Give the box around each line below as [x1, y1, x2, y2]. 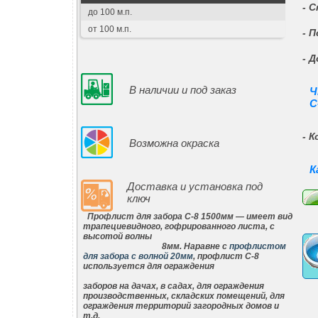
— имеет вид [234, 212, 292, 221]
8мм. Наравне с [83, 241, 229, 251]
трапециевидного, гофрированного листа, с [83, 221, 275, 231]
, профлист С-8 [193, 251, 259, 261]
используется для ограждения [83, 261, 295, 271]
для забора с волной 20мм [83, 251, 193, 261]
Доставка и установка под [127, 180, 263, 192]
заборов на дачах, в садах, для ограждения [83, 281, 264, 291]
